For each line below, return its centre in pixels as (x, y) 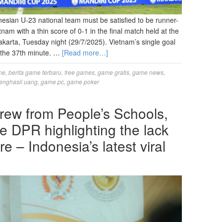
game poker (83, 81)
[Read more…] (85, 52)
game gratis (113, 72)
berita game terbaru (35, 72)
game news (148, 72)
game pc (52, 81)
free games (80, 72)
